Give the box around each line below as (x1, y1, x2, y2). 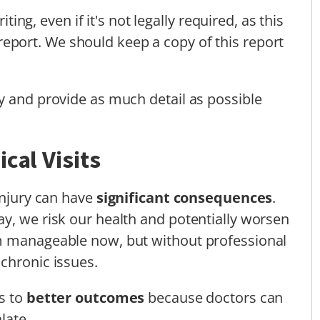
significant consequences (96, 187, 273, 207)
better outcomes (26, 287, 145, 307)
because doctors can (144, 287, 284, 307)
